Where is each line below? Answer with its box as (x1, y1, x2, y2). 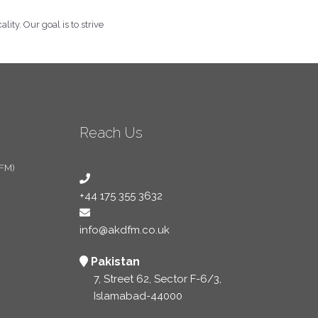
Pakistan (90, 255, 140, 268)
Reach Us (79, 124, 143, 141)
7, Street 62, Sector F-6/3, (93, 273, 221, 285)
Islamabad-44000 (93, 290, 182, 302)
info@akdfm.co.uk (79, 224, 170, 236)
